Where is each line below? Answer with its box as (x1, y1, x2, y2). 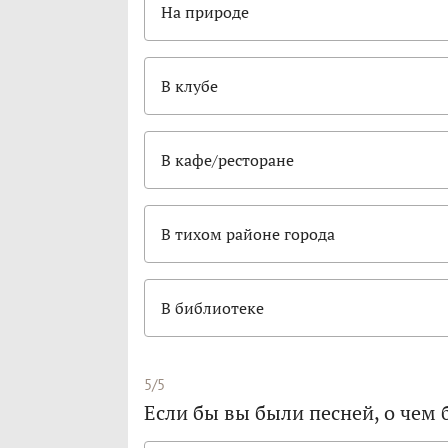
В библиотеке (161, 297, 264, 320)
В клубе (161, 75, 218, 98)
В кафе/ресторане (161, 149, 294, 172)
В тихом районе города (161, 223, 335, 246)
